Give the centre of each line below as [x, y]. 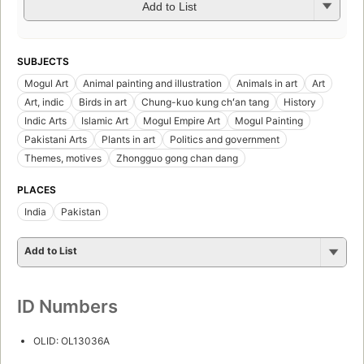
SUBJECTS [43, 61]
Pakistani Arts [56, 139]
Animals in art [267, 83]
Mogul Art [46, 83]
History [300, 102]
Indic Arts [45, 120]
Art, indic [44, 102]
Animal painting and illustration [152, 83]
